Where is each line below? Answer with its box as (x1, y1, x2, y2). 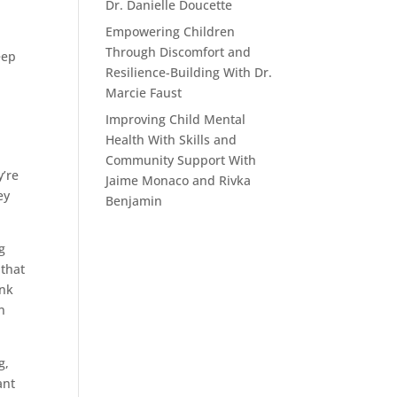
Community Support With (105, 152, 257, 168)
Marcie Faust (105, 84, 183, 101)
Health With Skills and (105, 131, 237, 148)
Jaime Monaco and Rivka (105, 172, 252, 189)
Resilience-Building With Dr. (105, 64, 273, 81)
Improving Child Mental (105, 111, 246, 128)
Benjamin (105, 192, 163, 209)
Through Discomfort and (105, 43, 252, 60)
